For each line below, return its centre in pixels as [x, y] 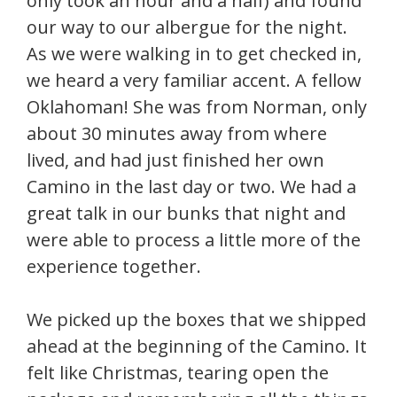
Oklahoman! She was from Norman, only [197, 107]
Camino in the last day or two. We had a [191, 187]
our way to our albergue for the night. [187, 27]
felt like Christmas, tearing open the [178, 373]
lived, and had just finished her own [175, 160]
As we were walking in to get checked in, [194, 54]
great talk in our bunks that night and [186, 214]
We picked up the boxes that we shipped [196, 320]
